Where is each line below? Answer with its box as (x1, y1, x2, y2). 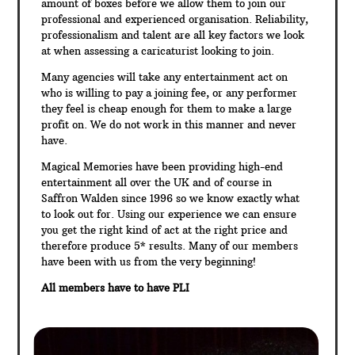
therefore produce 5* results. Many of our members (41, 239, 299, 252)
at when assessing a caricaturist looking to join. (41, 44, 275, 57)
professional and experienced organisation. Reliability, (41, 12, 309, 25)
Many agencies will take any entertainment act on (41, 70, 288, 83)
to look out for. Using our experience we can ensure (41, 207, 297, 220)
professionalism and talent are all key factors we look (41, 28, 305, 41)
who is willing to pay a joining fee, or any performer (41, 86, 298, 99)
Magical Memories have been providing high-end (41, 159, 284, 173)
